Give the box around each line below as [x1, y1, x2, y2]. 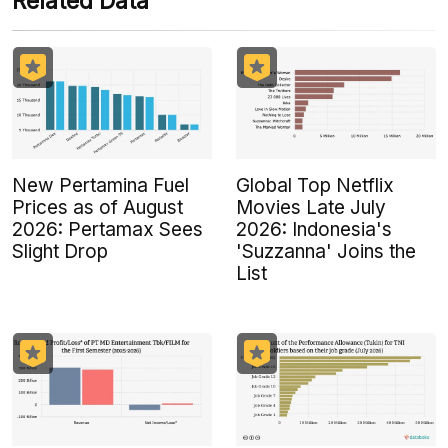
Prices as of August [12, 196, 183, 220]
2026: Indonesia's [236, 218, 392, 242]
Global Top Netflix [236, 174, 394, 198]
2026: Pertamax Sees [12, 218, 203, 242]
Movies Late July [236, 196, 386, 220]
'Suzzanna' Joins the [236, 240, 416, 264]
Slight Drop [12, 240, 108, 264]
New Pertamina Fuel [12, 174, 189, 198]
